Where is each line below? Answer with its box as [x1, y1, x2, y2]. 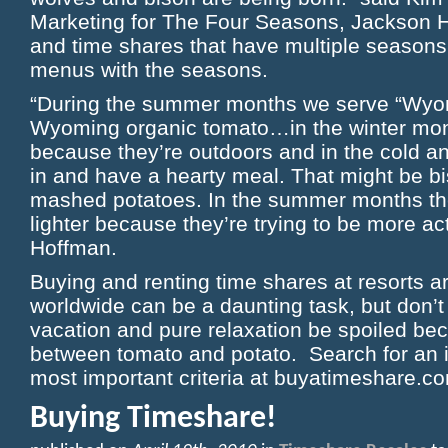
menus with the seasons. [30, 58, 268, 82]
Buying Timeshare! [30, 403, 276, 436]
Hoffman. [30, 236, 117, 260]
